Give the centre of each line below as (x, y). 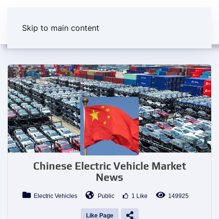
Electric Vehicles (54, 196)
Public (104, 196)
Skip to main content (61, 28)
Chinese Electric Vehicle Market (109, 166)
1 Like (138, 196)
